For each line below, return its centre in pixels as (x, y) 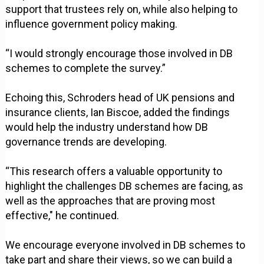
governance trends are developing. (86, 142)
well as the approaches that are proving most (110, 201)
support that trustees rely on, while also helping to (122, 9)
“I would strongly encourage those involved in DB (119, 54)
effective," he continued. (62, 216)
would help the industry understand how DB (107, 127)
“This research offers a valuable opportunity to (114, 171)
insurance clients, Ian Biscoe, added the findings (118, 113)
